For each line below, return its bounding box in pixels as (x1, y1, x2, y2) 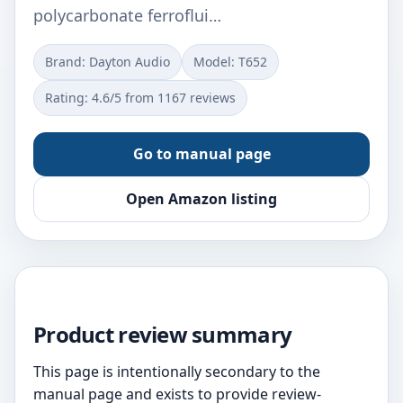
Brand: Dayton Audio (45, 53, 170, 70)
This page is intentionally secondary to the (33, 362, 320, 381)
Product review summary (33, 319, 292, 349)
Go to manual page (132, 144, 271, 164)
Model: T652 (193, 53, 267, 70)
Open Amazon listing (126, 189, 277, 209)
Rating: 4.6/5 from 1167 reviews (45, 89, 236, 106)
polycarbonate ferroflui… (33, 4, 221, 26)
